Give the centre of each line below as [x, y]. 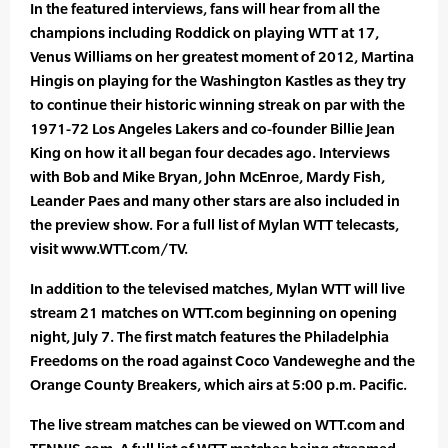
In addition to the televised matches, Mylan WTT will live [217, 289]
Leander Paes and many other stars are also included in [215, 201]
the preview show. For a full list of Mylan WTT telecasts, [214, 225]
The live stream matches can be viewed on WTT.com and [217, 425]
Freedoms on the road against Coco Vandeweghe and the [222, 361]
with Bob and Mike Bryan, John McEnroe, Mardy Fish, [207, 177]
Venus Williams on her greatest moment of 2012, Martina [222, 57]
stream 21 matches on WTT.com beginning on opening [213, 313]
